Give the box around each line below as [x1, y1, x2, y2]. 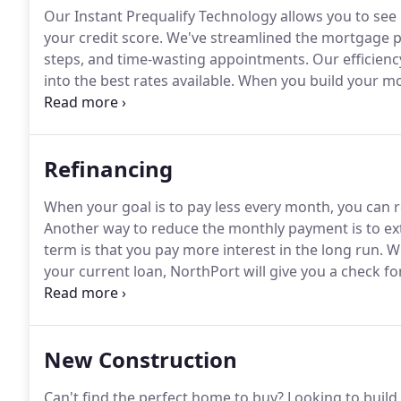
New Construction [44, 345, 237, 374]
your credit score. [44, 28, 163, 47]
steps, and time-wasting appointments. [44, 49, 309, 69]
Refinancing [44, 154, 173, 183]
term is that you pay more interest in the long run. [44, 240, 383, 260]
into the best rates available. [44, 71, 235, 90]
